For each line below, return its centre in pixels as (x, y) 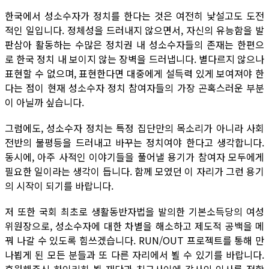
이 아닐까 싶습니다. (44, 102)
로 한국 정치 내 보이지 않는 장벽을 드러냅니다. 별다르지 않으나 (134, 59)
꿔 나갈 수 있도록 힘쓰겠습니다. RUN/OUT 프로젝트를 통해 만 (134, 240)
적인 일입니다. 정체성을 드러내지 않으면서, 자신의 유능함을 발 (134, 30)
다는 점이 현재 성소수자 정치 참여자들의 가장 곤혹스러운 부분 (134, 88)
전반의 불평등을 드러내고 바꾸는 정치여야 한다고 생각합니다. (134, 142)
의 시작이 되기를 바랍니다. (60, 186)
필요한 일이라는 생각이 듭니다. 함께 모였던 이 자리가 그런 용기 (134, 171)
